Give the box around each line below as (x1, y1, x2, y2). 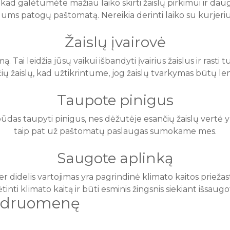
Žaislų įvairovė (64, 33, 166, 51)
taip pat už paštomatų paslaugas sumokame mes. (13, 126, 217, 137)
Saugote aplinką (56, 149, 174, 167)
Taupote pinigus (56, 91, 174, 109)
